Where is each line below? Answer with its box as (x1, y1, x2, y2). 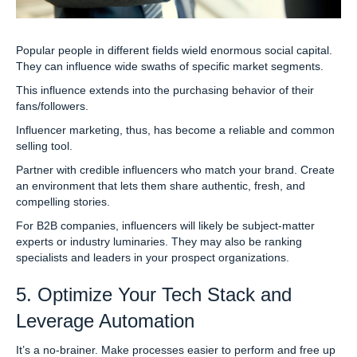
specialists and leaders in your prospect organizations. (16, 250, 289, 264)
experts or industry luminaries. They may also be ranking (16, 234, 302, 248)
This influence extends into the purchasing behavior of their (16, 83, 314, 96)
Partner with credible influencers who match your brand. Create (16, 163, 335, 176)
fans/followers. (16, 99, 88, 112)
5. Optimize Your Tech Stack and (16, 283, 292, 305)
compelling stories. (16, 194, 110, 208)
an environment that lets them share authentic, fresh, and (16, 178, 305, 192)
